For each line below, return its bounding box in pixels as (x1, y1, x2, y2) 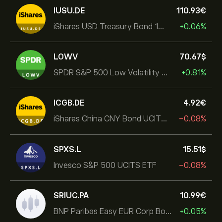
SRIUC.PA (54, 191, 89, 200)
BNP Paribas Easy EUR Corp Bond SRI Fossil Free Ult (166, 207, 171, 216)
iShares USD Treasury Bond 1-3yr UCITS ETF (158, 22, 164, 31)
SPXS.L (54, 145, 81, 154)
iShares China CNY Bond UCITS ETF (161, 114, 167, 123)
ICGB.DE (54, 98, 85, 108)
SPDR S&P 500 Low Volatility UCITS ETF (162, 68, 167, 77)
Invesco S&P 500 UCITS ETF (54, 161, 157, 170)
